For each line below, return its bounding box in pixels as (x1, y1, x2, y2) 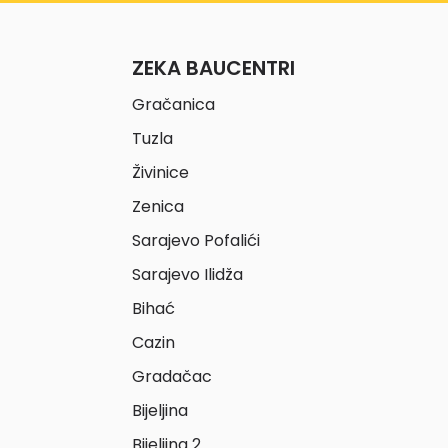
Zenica (132, 194, 184, 218)
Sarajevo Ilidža (132, 262, 243, 286)
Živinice (132, 160, 189, 184)
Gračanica (132, 92, 215, 116)
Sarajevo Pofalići (132, 228, 260, 252)
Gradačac (132, 364, 212, 388)
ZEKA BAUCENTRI (132, 53, 295, 82)
